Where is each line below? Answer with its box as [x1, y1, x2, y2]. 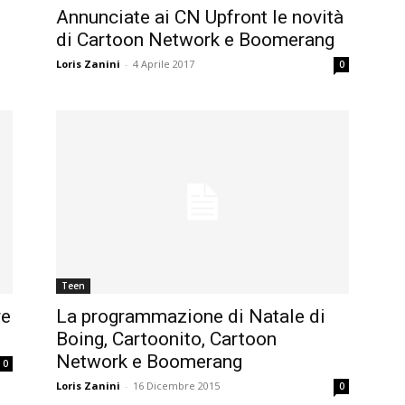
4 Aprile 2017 [133, 57, 194, 71]
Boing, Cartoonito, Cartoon [56, 328, 277, 351]
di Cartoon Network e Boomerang [56, 29, 334, 52]
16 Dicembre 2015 [133, 379, 220, 393]
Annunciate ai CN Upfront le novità [56, 6, 344, 29]
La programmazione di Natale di [56, 306, 325, 328]
